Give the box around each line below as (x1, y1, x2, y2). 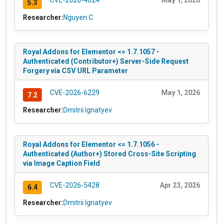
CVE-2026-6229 (49, 89, 100, 97)
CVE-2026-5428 (49, 181, 100, 189)
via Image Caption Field (23, 159, 100, 167)
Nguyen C (63, 13, 93, 22)
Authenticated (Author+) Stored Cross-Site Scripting (23, 149, 196, 158)
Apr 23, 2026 (160, 181, 200, 189)
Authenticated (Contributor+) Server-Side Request (23, 57, 189, 66)
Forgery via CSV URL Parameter (23, 67, 128, 75)
